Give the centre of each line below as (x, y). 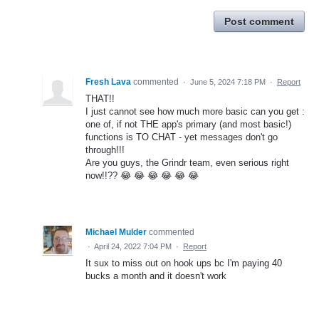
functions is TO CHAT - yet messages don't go (182, 137)
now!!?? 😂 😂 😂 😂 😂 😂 (142, 175)
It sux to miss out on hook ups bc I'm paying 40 (184, 263)
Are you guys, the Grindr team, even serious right (187, 162)
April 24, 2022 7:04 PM (133, 246)
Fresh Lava (108, 82)
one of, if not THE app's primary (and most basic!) (188, 124)
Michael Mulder (116, 232)
